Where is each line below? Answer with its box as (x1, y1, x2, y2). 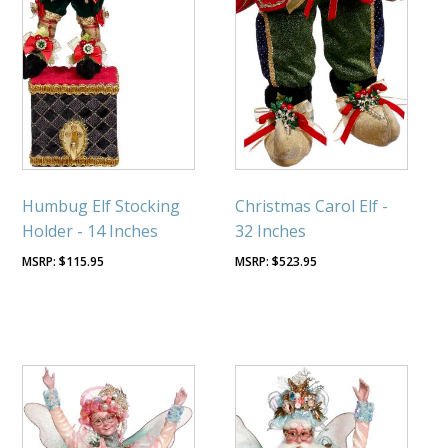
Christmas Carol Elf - (235, 195, 389, 218)
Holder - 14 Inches (22, 220, 159, 243)
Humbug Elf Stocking (22, 195, 181, 218)
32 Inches (235, 220, 307, 243)
